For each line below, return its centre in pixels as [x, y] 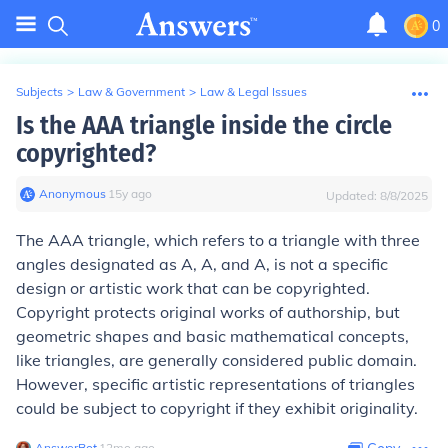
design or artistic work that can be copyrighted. [193, 288]
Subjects [39, 91]
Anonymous [72, 193]
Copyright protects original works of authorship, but [208, 312]
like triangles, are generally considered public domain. [216, 360]
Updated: [353, 195]
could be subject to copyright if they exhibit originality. [217, 408]
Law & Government [131, 91]
